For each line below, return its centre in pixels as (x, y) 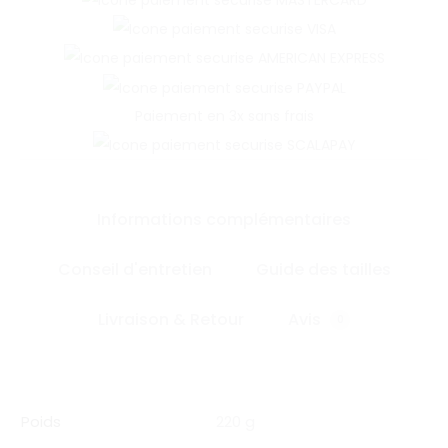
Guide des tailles (323, 269)
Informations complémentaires (224, 219)
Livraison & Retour (171, 319)
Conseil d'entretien (134, 269)
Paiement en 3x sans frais (224, 115)
